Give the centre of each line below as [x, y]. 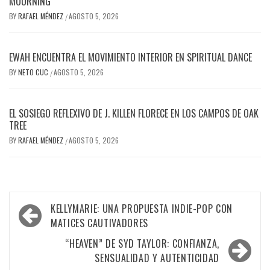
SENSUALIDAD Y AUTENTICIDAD [157, 258]
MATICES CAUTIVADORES [99, 223]
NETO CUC [34, 72]
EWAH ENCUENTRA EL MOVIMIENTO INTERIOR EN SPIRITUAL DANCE [130, 58]
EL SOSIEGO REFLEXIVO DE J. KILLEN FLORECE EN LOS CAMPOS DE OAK [134, 114]
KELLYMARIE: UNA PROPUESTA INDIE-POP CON [142, 209]
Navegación [52, 208]
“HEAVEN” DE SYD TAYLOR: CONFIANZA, [142, 244]
